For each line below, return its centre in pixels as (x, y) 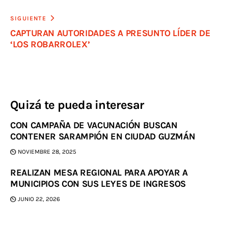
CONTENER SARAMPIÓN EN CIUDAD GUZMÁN (103, 137)
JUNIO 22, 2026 (39, 199)
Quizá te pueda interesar (77, 105)
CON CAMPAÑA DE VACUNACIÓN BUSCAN (94, 125)
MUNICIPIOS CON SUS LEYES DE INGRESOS (98, 183)
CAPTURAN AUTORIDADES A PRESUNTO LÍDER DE (110, 33)
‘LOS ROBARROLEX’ (50, 45)
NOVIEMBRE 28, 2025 (47, 151)
